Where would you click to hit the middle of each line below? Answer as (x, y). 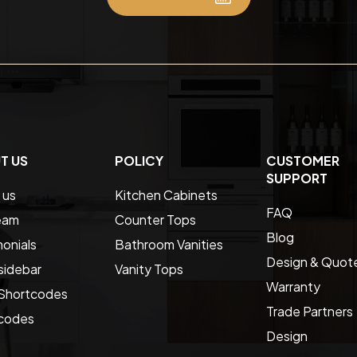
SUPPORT (297, 178)
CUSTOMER (303, 160)
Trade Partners (310, 311)
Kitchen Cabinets (166, 194)
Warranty (293, 286)
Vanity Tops (149, 269)
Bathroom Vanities (169, 244)
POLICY (139, 160)
